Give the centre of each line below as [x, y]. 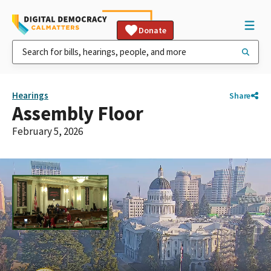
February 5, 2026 [47, 131]
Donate [152, 30]
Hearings [30, 95]
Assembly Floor [78, 113]
